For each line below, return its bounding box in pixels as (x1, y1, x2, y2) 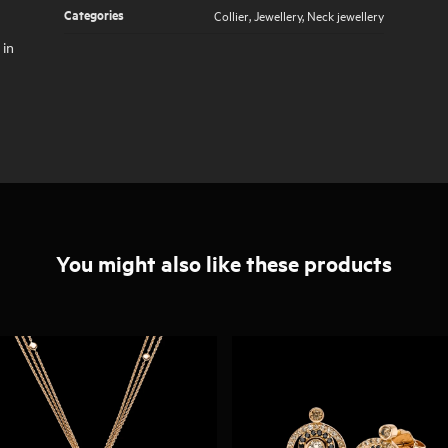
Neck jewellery (307, 4, 384, 24)
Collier (214, 4, 249, 24)
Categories (64, 4, 124, 24)
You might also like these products (56, 248, 392, 279)
